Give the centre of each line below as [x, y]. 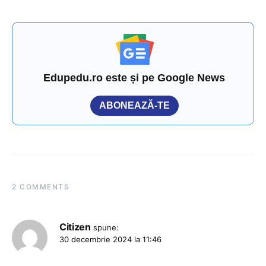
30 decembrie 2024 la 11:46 [110, 240]
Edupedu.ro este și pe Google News [134, 78]
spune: [106, 228]
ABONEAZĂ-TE [134, 106]
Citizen [75, 227]
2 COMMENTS [41, 187]
